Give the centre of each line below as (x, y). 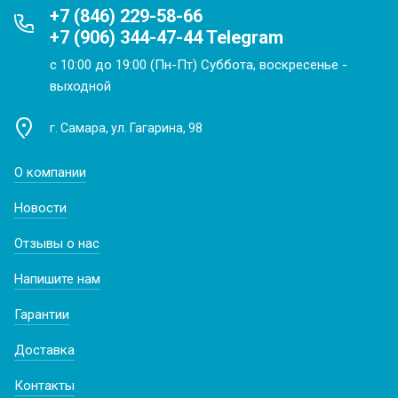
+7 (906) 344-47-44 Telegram (167, 37)
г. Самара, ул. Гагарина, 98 (126, 128)
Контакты (44, 386)
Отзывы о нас (57, 243)
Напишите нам (57, 279)
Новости (40, 208)
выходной (80, 86)
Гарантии (42, 314)
